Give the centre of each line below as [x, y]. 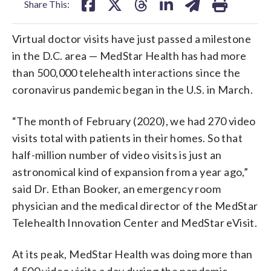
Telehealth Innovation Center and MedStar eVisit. [135, 222]
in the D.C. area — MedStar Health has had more [129, 55]
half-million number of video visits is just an [117, 155]
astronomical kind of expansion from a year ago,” [130, 171]
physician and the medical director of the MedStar [135, 205]
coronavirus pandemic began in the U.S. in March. [133, 89]
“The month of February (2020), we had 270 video [134, 121]
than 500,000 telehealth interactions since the [126, 72]
